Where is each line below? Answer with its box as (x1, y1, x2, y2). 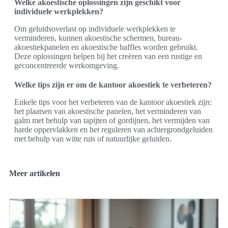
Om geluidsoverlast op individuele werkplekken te (14, 24, 176, 34)
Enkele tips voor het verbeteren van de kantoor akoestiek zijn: (14, 98, 212, 107)
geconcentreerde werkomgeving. (14, 61, 119, 70)
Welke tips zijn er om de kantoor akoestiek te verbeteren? (14, 80, 212, 90)
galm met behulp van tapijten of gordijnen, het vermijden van (14, 116, 210, 125)
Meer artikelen (9, 169, 60, 178)
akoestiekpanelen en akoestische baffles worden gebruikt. (14, 43, 198, 52)
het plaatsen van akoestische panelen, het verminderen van (14, 107, 201, 116)
